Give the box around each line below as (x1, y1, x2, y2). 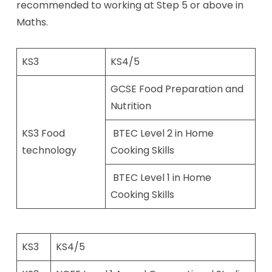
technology (21, 143, 76, 157)
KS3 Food (21, 126, 65, 140)
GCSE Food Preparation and (110, 82, 243, 96)
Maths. (16, 15, 48, 29)
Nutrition (110, 99, 151, 113)
